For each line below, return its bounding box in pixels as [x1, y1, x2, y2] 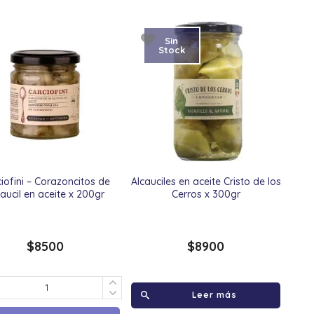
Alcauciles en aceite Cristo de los [130, 175, 281, 188]
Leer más [191, 289, 237, 300]
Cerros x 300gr [171, 187, 240, 200]
